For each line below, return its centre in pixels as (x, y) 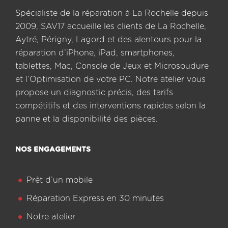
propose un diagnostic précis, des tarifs (94, 93)
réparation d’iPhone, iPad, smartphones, (95, 53)
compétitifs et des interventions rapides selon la (110, 106)
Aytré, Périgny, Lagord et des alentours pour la (108, 40)
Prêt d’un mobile (60, 180)
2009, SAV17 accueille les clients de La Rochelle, (111, 26)
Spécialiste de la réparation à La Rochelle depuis (112, 13)
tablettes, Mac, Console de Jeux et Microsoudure (112, 66)
